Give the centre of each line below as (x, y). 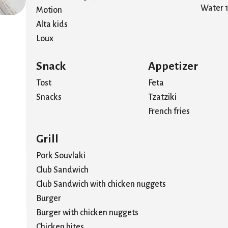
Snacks (49, 97)
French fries (169, 111)
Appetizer (173, 66)
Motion (49, 10)
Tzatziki (162, 97)
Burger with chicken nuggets (87, 213)
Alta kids (52, 24)
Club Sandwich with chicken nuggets (101, 184)
